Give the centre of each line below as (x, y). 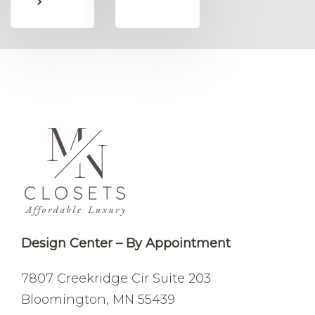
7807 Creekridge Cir (85, 278)
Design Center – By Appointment (126, 243)
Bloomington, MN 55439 (98, 299)
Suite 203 (180, 278)
